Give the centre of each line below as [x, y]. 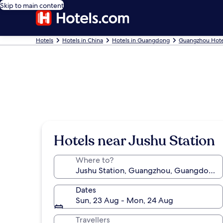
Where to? [95, 160]
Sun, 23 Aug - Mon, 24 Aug [124, 200]
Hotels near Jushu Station [134, 141]
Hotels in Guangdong [141, 40]
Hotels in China [83, 40]
